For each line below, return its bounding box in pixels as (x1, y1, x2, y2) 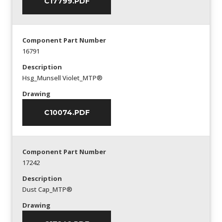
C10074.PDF (44, 108, 90, 117)
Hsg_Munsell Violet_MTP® (22, 73, 103, 82)
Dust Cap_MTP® (22, 185, 72, 194)
